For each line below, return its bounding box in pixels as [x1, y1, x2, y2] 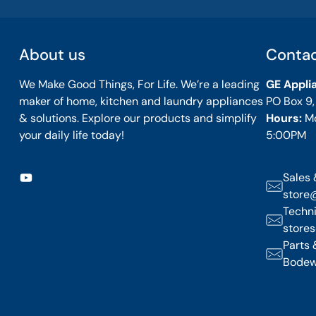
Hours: [265, 111, 305, 126]
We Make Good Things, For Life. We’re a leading [18, 77, 260, 92]
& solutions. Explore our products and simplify [18, 111, 257, 126]
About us [18, 44, 85, 65]
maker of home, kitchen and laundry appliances [18, 94, 263, 109]
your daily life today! [18, 128, 124, 142]
